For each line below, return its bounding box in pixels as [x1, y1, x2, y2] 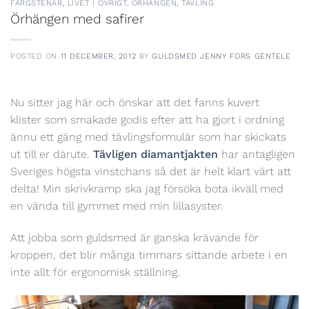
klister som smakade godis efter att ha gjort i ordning [10, 113, 284, 127]
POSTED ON [10, 52, 61, 61]
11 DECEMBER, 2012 [60, 52, 137, 61]
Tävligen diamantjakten [93, 148, 218, 161]
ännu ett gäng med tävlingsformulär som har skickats [10, 130, 286, 144]
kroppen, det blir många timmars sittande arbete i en [10, 248, 288, 261]
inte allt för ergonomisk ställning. [10, 265, 180, 279]
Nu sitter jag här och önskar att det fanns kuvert [10, 96, 259, 110]
